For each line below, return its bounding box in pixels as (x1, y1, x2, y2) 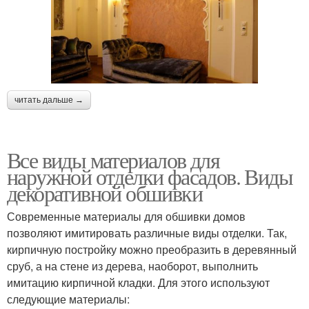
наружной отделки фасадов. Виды (7, 161, 292, 192)
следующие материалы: (7, 291, 130, 308)
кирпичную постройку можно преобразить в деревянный (7, 241, 297, 258)
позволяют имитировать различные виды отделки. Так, (7, 225, 287, 241)
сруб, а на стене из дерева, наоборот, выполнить (7, 258, 258, 275)
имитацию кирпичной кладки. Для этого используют (7, 275, 270, 291)
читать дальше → (14, 95, 83, 106)
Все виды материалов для (7, 145, 220, 175)
